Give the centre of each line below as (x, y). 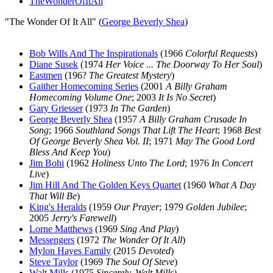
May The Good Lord (215, 141)
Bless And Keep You (68, 152)
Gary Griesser (56, 108)
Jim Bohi (47, 163)
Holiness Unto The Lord (138, 163)
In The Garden (139, 108)
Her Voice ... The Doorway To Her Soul (182, 64)
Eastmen (46, 75)
